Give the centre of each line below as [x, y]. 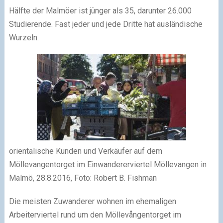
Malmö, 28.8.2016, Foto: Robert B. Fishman [83, 178]
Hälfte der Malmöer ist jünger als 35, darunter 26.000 [100, 10]
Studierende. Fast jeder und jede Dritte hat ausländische [106, 24]
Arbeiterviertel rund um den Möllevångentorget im [95, 215]
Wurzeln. [24, 37]
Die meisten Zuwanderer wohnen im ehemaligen [92, 201]
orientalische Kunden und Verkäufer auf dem [85, 151]
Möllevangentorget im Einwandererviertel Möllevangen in [108, 164]
